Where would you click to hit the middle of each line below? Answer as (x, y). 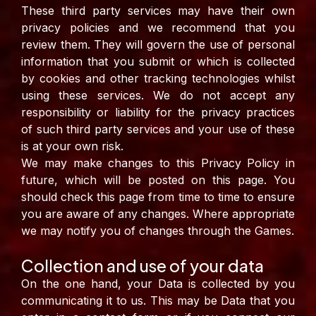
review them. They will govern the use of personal (158, 45)
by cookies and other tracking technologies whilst (158, 79)
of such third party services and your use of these (158, 129)
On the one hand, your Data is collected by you (158, 284)
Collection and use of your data (142, 266)
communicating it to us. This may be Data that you (158, 301)
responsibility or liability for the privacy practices (158, 113)
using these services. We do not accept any (158, 96)
